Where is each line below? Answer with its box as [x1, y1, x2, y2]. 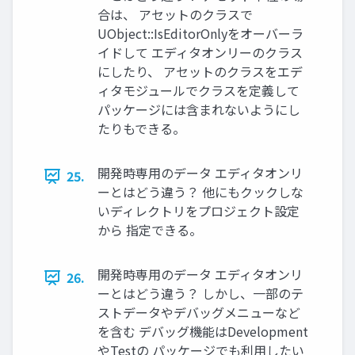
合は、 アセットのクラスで [97, 5, 253, 25]
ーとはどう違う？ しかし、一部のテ [97, 284, 303, 303]
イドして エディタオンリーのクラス [97, 43, 303, 63]
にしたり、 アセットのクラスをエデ [97, 62, 303, 82]
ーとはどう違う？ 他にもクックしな [97, 182, 303, 202]
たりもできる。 [97, 119, 185, 139]
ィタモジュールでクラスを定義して [97, 81, 300, 101]
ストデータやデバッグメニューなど [97, 303, 300, 323]
